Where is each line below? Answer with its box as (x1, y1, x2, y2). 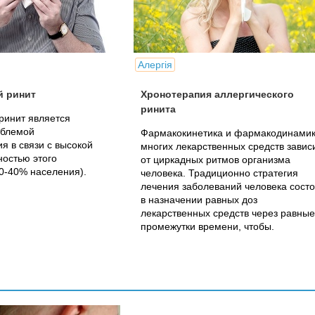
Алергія (138, 59, 172, 70)
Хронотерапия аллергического (141, 89, 294, 100)
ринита (141, 103, 176, 115)
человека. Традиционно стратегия (141, 167, 298, 179)
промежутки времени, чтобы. (141, 221, 274, 232)
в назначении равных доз (141, 194, 257, 205)
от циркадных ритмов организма (141, 154, 290, 165)
